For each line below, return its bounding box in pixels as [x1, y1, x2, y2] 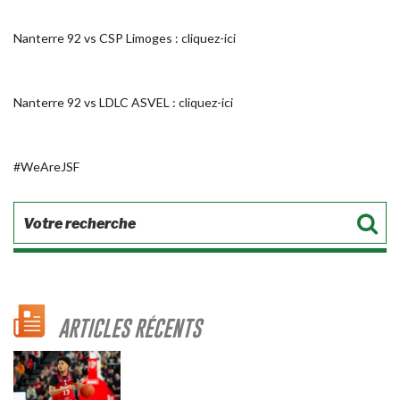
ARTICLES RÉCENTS [58, 315, 201, 341]
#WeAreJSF [13, 159, 79, 174]
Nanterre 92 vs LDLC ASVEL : [13, 95, 179, 110]
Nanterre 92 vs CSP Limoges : [13, 30, 181, 46]
